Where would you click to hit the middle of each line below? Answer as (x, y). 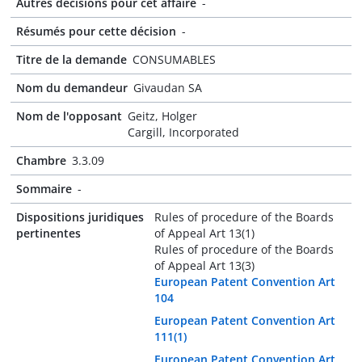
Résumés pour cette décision (96, 31)
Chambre (41, 160)
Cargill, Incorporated (183, 132)
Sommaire (44, 189)
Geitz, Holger (162, 116)
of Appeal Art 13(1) (204, 233)
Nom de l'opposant (69, 116)
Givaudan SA (168, 88)
